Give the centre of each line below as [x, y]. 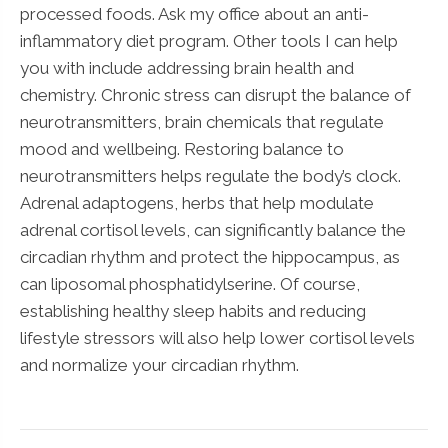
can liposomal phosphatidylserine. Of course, [190, 283]
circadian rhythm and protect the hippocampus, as [210, 256]
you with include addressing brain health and [187, 67]
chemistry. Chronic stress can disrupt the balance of [215, 94]
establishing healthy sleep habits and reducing [193, 310]
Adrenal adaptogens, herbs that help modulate [197, 202]
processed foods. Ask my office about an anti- [194, 13]
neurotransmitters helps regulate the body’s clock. [210, 175]
